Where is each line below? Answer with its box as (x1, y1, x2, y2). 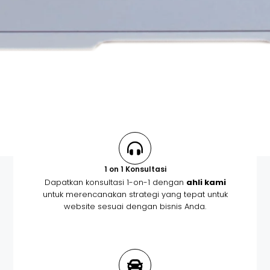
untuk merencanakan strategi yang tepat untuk (42, 189, 228, 201)
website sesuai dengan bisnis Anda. (64, 201, 206, 213)
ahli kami (186, 177, 226, 189)
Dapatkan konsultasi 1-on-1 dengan (44, 177, 186, 189)
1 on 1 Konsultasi (104, 164, 166, 175)
